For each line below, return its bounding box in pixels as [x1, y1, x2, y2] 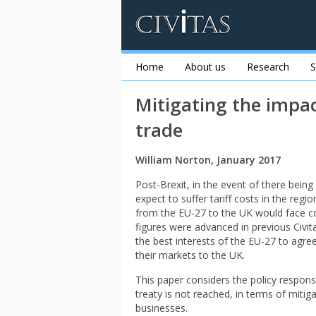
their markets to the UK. [135, 248, 245, 262]
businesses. [135, 301, 188, 315]
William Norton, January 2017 [135, 153, 281, 166]
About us [185, 60, 226, 73]
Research [247, 60, 289, 73]
